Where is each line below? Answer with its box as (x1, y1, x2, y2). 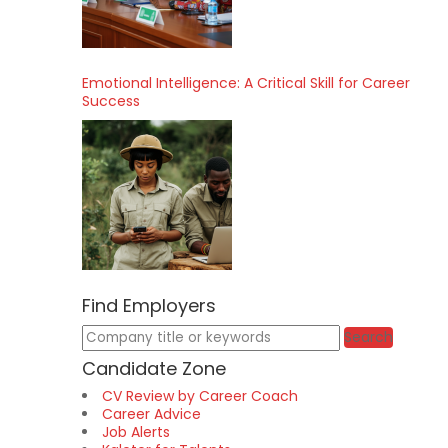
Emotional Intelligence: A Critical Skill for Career (82, 73, 410, 93)
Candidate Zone (82, 356, 226, 381)
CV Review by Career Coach (102, 386, 298, 406)
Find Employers (82, 293, 216, 318)
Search (344, 327, 393, 347)
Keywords (81, 326, 147, 346)
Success (82, 91, 140, 111)
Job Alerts (102, 422, 170, 442)
